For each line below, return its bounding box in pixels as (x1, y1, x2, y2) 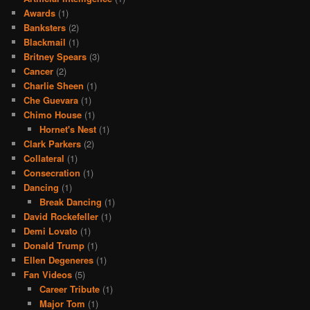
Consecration (24, 166, 81, 180)
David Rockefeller (24, 210, 99, 224)
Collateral (24, 152, 65, 165)
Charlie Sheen (24, 79, 84, 93)
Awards (24, 6, 56, 20)
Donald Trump (24, 239, 85, 253)
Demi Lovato (24, 224, 78, 238)
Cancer (24, 64, 54, 78)
